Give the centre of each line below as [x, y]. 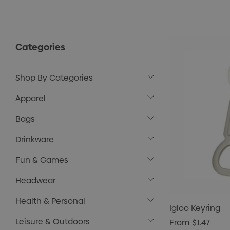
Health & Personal [50, 201]
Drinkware [35, 139]
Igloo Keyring [195, 208]
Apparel [31, 98]
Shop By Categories [54, 78]
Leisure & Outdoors [53, 222]
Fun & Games [42, 160]
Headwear [35, 180]
